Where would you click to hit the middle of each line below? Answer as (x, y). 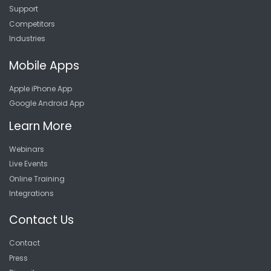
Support (24, 9)
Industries (27, 39)
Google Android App (47, 103)
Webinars (27, 149)
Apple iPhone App (41, 88)
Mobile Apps (44, 65)
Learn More (41, 126)
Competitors (32, 24)
